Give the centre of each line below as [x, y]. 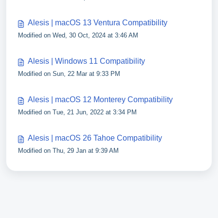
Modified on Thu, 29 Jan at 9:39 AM [68, 151]
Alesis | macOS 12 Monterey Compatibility [100, 100]
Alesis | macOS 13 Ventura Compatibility [98, 23]
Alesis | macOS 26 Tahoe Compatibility [95, 138]
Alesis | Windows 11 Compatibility [86, 61]
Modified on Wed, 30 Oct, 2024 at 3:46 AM [78, 35]
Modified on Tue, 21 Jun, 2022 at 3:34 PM [77, 112]
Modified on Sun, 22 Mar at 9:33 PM [69, 74]
